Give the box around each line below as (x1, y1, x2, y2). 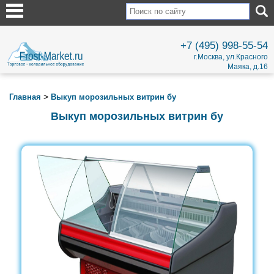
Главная (9, 92, 41, 102)
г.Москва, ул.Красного (194, 53, 268, 61)
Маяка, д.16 (228, 62, 268, 71)
